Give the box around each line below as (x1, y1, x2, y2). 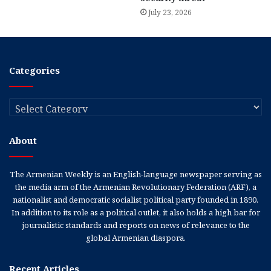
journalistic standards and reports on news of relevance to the (21, 219, 250, 230)
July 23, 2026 (148, 7, 192, 18)
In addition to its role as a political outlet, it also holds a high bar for (11, 206, 260, 218)
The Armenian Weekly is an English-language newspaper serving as (9, 168, 262, 180)
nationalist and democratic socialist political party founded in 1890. (13, 194, 258, 205)
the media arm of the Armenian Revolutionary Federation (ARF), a (15, 181, 256, 192)
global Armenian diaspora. (85, 232, 186, 243)
